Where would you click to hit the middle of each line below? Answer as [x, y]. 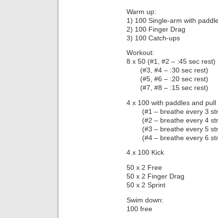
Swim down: [145, 200]
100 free [139, 209]
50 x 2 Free [144, 167]
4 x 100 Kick [145, 153]
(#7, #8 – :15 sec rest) [167, 88]
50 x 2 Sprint [146, 185]
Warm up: [141, 11]
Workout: [140, 53]
